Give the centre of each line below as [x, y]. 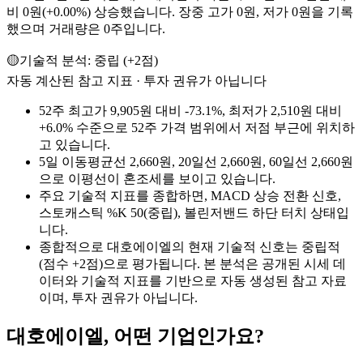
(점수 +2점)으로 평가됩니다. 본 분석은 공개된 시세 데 [192, 264]
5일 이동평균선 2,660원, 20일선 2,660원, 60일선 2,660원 [196, 162]
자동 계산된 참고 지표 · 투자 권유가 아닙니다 [137, 81]
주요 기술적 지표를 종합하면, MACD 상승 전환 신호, [190, 196]
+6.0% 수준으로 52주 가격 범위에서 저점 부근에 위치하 [197, 128]
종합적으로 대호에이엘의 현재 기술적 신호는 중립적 [190, 247]
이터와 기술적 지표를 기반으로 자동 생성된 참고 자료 [193, 281]
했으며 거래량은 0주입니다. [86, 29]
